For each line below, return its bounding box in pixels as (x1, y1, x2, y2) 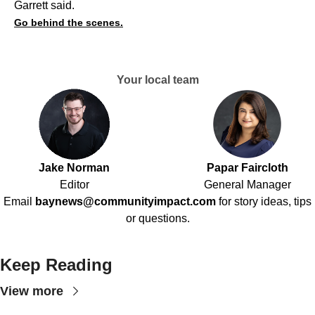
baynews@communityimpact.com (35, 195, 216, 207)
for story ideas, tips (219, 195, 311, 207)
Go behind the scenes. (14, 16, 123, 28)
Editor (59, 178, 89, 191)
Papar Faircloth (206, 161, 288, 174)
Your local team (116, 73, 199, 86)
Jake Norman (39, 161, 110, 174)
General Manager (203, 178, 291, 191)
